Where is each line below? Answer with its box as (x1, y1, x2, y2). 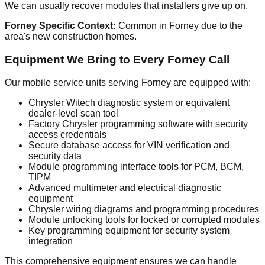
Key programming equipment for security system (28, 225, 230, 235)
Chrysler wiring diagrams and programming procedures (28, 203, 259, 214)
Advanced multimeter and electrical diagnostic (28, 182, 221, 193)
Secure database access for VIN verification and (28, 140, 230, 150)
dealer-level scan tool (28, 108, 118, 118)
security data (28, 150, 82, 161)
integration (28, 235, 73, 246)
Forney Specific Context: (5, 21, 116, 31)
